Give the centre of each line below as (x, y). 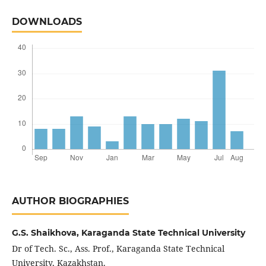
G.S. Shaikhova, (46, 233)
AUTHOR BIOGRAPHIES (70, 201)
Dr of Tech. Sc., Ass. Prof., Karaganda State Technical (118, 249)
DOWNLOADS (47, 22)
